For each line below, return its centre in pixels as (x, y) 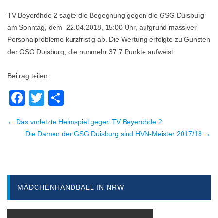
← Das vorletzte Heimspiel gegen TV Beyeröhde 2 (85, 121)
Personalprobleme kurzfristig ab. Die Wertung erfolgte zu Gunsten (109, 39)
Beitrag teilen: (28, 76)
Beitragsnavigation (58, 126)
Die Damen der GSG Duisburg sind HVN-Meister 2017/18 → (118, 134)
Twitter (67, 98)
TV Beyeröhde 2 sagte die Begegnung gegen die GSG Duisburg (106, 15)
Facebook (59, 98)
